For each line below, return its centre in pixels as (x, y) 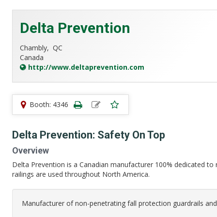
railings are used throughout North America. (81, 174)
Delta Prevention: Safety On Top (89, 135)
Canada (32, 57)
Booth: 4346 (49, 104)
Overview (31, 150)
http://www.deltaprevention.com (86, 67)
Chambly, (36, 48)
